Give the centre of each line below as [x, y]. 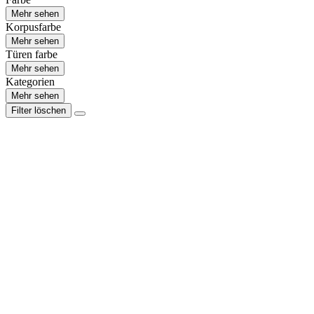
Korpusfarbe [33, 27]
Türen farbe [32, 54]
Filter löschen [39, 110]
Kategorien [30, 81]
